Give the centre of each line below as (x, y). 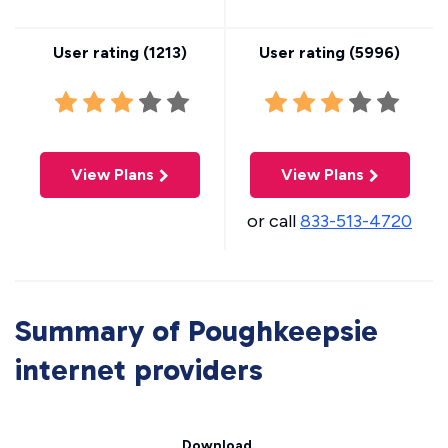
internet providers (139, 370)
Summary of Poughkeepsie (196, 331)
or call (273, 221)
